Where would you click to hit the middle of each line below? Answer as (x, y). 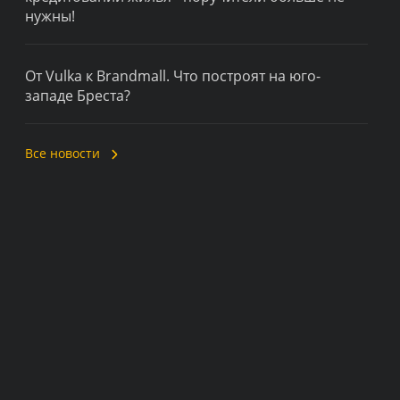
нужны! (50, 16)
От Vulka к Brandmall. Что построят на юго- (173, 76)
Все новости (62, 153)
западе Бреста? (78, 96)
